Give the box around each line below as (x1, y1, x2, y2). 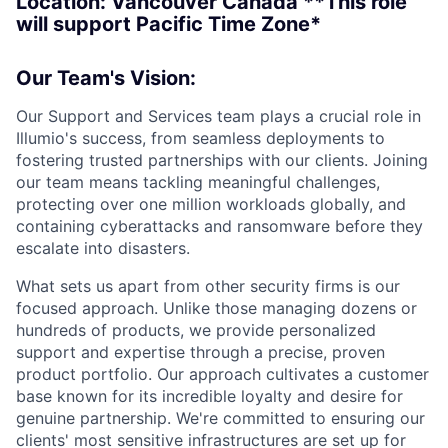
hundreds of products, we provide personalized (16, 319, 376, 340)
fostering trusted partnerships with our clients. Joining (16, 149, 428, 170)
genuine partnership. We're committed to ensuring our (16, 407, 425, 428)
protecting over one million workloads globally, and (16, 193, 406, 214)
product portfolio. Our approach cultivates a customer (16, 363, 429, 384)
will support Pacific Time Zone (16, 11, 310, 36)
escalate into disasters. (16, 237, 190, 258)
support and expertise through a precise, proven (16, 341, 385, 362)
